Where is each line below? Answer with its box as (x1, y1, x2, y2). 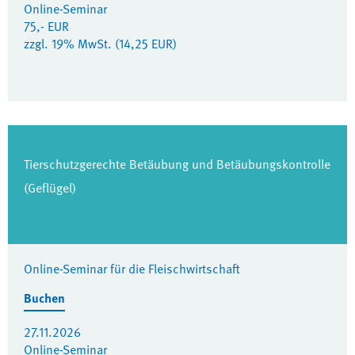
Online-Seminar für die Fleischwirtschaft (24, 259, 240, 278)
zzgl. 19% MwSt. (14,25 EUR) (24, 34, 177, 53)
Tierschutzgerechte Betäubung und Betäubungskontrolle (24, 155, 330, 174)
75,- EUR (24, 17, 69, 36)
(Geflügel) (24, 178, 76, 197)
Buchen (24, 288, 65, 307)
